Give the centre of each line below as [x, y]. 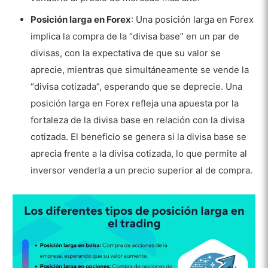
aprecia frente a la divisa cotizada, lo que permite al [139, 153]
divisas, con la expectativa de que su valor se [126, 53]
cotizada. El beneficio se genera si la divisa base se [139, 136]
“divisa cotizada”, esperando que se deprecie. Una [137, 86]
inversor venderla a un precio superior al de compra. [142, 170]
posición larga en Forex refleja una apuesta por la [135, 103]
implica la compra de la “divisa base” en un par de [135, 36]
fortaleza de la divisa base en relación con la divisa [138, 120]
